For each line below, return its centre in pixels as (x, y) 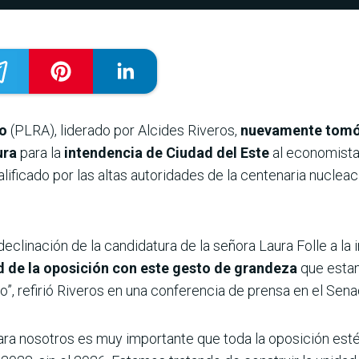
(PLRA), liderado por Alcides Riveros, (124, 131)
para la (40, 153)
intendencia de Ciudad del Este (167, 153)
